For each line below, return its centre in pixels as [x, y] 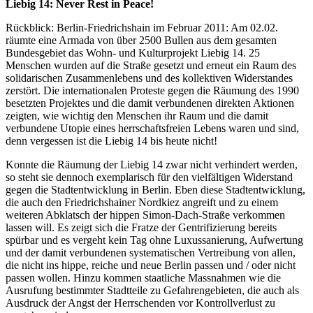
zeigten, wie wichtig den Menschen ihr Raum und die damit [137, 115]
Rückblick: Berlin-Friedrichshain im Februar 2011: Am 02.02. [142, 27]
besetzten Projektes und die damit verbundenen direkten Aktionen [150, 103]
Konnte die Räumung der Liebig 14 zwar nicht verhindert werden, [152, 164]
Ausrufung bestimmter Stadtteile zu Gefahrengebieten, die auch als [152, 290]
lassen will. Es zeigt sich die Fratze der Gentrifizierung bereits [141, 227]
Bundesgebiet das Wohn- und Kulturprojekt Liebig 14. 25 [133, 52]
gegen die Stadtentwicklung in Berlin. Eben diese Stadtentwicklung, [155, 189]
